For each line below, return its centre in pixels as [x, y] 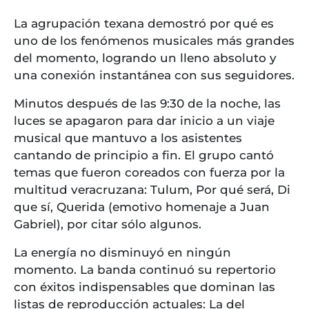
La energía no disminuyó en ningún [122, 253]
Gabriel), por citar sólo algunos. [108, 225]
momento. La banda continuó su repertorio [145, 270]
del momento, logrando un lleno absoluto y [145, 58]
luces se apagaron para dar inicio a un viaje [144, 121]
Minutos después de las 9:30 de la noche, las [147, 104]
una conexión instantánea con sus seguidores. [154, 76]
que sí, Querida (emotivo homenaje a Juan [142, 207]
